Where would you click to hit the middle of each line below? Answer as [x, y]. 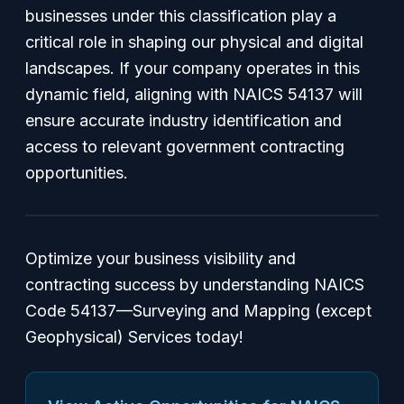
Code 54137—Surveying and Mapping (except [198, 311]
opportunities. [77, 173]
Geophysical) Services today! [134, 337]
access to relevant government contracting [185, 147]
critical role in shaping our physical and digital [194, 42]
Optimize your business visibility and [161, 258]
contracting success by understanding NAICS [195, 285]
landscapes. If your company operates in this [193, 68]
